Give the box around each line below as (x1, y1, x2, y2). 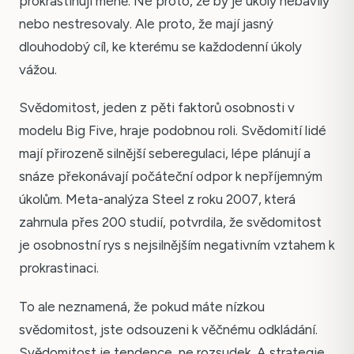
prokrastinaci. (19, 260, 99, 277)
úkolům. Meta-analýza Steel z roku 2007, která (19, 191, 296, 208)
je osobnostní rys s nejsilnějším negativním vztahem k (19, 237, 335, 254)
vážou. (19, 61, 57, 77)
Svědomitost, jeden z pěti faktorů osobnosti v (19, 100, 295, 116)
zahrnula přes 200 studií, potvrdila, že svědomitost (19, 214, 322, 231)
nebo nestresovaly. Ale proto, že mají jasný (19, 15, 273, 32)
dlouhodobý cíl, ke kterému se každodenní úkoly (19, 38, 302, 55)
